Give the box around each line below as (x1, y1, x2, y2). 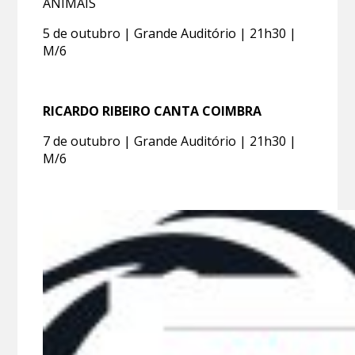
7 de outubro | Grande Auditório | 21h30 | (43, 132, 297, 150)
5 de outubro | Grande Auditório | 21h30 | (43, 24, 297, 42)
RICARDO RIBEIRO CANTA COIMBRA (43, 101, 262, 120)
